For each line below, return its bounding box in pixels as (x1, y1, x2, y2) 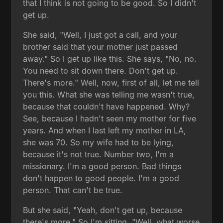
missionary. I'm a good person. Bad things (23, 161, 182, 171)
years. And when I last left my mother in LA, (23, 125, 187, 135)
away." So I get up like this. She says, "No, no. (23, 53, 197, 64)
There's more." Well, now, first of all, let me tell (23, 77, 200, 88)
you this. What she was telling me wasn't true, (23, 89, 195, 100)
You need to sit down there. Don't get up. (23, 65, 179, 76)
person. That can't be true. (23, 185, 123, 195)
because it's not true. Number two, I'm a (23, 149, 174, 159)
